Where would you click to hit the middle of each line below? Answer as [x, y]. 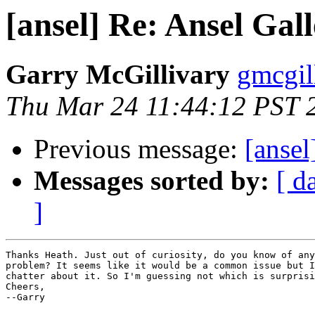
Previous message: [139, 149]
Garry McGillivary [118, 75]
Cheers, [28, 287]
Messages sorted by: [152, 181]
